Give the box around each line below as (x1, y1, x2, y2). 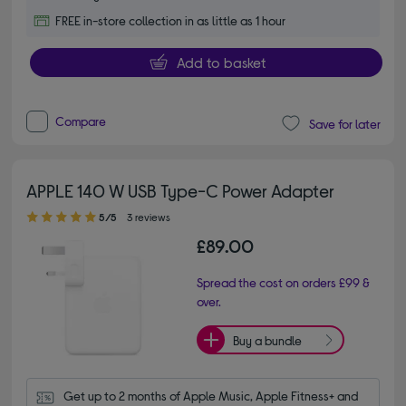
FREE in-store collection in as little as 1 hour (55, 12, 286, 28)
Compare (55, 113, 107, 130)
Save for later (308, 115, 381, 131)
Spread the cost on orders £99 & (197, 275, 370, 291)
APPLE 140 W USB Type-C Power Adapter (26, 179, 335, 202)
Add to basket (176, 53, 266, 71)
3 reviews (127, 210, 171, 224)
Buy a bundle (233, 332, 302, 348)
